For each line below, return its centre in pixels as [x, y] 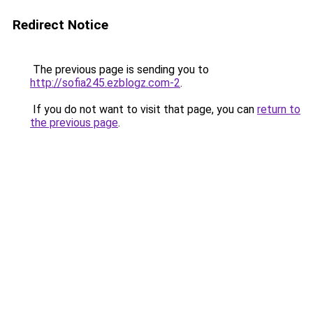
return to [279, 109]
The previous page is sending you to [119, 70]
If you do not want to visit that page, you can [144, 109]
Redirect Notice [60, 25]
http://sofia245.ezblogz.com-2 [105, 83]
